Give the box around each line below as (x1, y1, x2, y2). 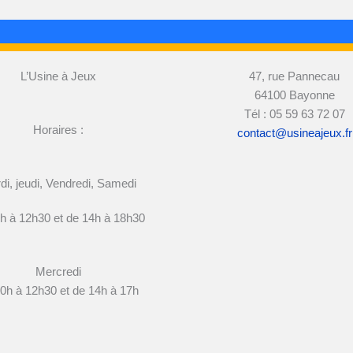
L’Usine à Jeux (20, 69, 96, 83)
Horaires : (33, 122, 84, 136)
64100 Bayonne (254, 87, 335, 102)
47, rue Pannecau (249, 69, 340, 83)
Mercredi (35, 264, 81, 278)
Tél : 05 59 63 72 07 (243, 106, 345, 121)
